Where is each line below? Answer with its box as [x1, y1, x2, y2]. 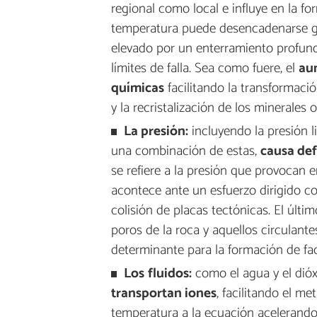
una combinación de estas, [110, 139, 260, 162]
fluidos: [147, 262, 192, 284]
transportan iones [110, 282, 217, 304]
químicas [110, 77, 164, 100]
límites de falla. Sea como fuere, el [110, 57, 299, 80]
